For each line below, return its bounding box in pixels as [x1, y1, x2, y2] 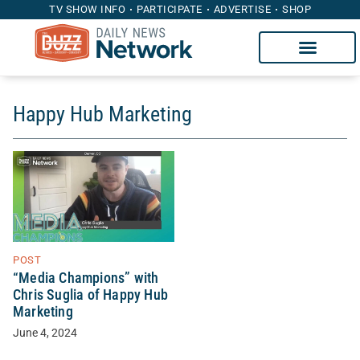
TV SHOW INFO [49, 3, 125, 15]
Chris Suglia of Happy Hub [13, 286, 168, 303]
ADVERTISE [213, 3, 271, 15]
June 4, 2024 [13, 325, 77, 340]
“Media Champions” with [13, 269, 159, 286]
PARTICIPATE [137, 3, 202, 15]
